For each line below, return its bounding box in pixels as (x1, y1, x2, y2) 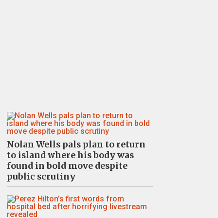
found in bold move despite (6, 161, 127, 171)
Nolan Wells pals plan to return (6, 139, 145, 150)
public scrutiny (6, 171, 75, 182)
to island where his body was (6, 150, 134, 161)
